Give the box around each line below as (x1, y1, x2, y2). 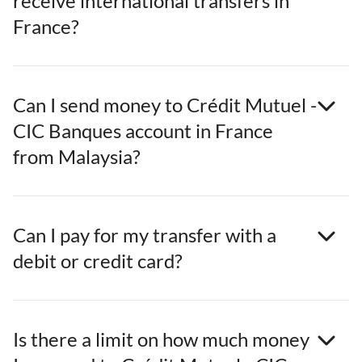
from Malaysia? (13, 145, 141, 169)
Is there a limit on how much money (13, 327, 309, 351)
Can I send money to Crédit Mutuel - (13, 93, 317, 117)
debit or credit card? (13, 249, 183, 273)
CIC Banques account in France (13, 119, 273, 143)
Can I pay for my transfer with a (13, 223, 276, 247)
